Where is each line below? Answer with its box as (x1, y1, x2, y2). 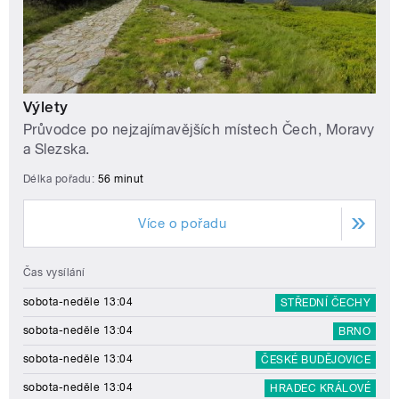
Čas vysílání (23, 266, 85, 280)
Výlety (23, 98, 69, 117)
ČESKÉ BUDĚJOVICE (261, 354, 370, 367)
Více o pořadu (138, 216, 227, 232)
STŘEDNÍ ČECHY (280, 297, 370, 310)
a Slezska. (23, 141, 90, 159)
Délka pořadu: (23, 173, 98, 186)
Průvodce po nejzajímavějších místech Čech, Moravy (23, 121, 375, 139)
